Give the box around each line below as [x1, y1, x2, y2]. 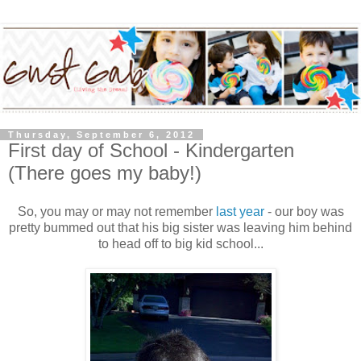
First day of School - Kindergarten [8, 139, 294, 161]
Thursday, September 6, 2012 [8, 129, 195, 139]
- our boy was [263, 204, 344, 218]
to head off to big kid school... [98, 236, 263, 251]
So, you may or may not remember [17, 204, 213, 218]
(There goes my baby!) [8, 161, 201, 184]
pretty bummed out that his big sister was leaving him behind [9, 220, 352, 234]
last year [212, 204, 264, 218]
